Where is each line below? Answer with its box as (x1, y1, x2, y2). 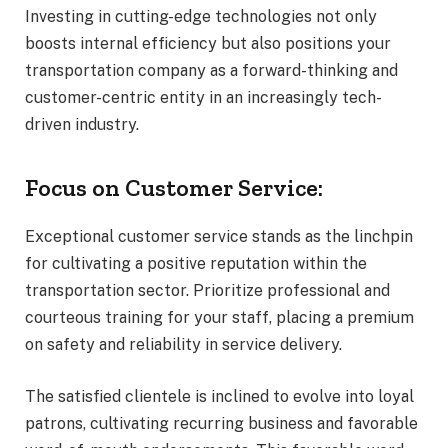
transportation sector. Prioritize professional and (25, 281, 390, 301)
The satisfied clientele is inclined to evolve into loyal (25, 386, 414, 406)
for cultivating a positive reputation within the (25, 254, 367, 274)
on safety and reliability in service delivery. (25, 335, 342, 355)
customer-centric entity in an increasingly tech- (25, 87, 382, 107)
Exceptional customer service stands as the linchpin (25, 227, 413, 247)
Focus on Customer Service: (25, 173, 323, 203)
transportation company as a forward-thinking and (25, 60, 398, 80)
